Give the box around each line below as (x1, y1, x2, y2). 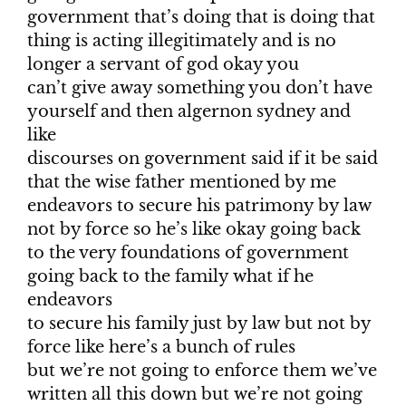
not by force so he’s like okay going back (27, 219, 361, 240)
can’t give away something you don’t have (27, 78, 372, 99)
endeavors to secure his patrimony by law (27, 196, 372, 217)
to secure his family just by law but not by (27, 314, 371, 334)
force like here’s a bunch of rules (27, 337, 295, 358)
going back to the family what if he (27, 266, 314, 287)
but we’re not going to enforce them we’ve (27, 361, 377, 382)
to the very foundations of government (27, 243, 349, 264)
